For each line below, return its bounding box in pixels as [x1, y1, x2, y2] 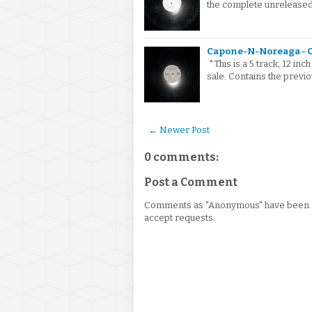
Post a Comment [144, 175, 237, 189]
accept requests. [144, 212, 215, 223]
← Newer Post [148, 125, 210, 135]
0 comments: [144, 150, 219, 164]
